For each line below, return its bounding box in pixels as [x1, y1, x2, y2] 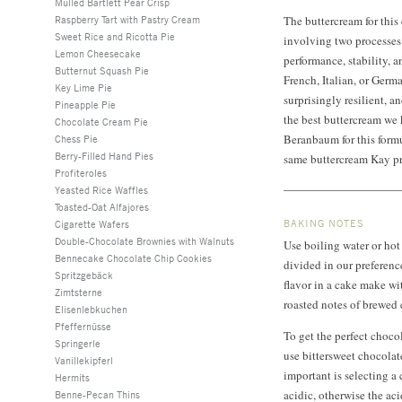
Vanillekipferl [55, 354, 113, 366]
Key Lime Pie [55, 81, 112, 93]
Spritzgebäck [55, 268, 113, 281]
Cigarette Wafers [55, 217, 129, 230]
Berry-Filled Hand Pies [55, 149, 153, 162]
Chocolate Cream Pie [55, 115, 148, 127]
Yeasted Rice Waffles [55, 183, 148, 196]
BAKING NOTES [284, 216, 364, 229]
